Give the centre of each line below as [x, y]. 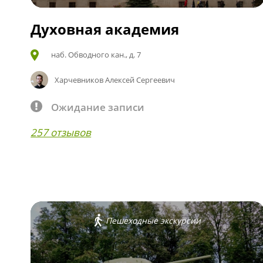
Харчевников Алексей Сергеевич [114, 80]
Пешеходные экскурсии [154, 220]
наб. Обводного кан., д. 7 [96, 54]
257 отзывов [61, 132]
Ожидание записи [98, 107]
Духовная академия [105, 29]
